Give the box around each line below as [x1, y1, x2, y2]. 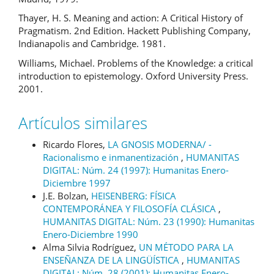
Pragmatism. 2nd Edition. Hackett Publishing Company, [18, 24, 251, 37]
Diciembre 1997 [43, 176, 111, 189]
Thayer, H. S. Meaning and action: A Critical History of [18, 12, 243, 24]
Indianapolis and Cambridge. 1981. [18, 37, 166, 50]
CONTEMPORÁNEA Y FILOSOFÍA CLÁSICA [43, 202, 218, 215]
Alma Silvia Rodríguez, [43, 240, 139, 253]
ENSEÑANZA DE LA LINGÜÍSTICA [43, 253, 182, 266]
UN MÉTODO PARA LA [139, 240, 234, 253]
